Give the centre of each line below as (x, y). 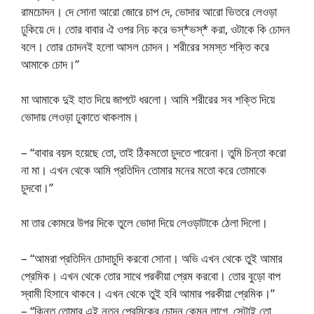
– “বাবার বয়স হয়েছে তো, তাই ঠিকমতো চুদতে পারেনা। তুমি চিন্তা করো (153, 152)
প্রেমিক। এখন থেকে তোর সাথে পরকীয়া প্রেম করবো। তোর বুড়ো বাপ (151, 275)
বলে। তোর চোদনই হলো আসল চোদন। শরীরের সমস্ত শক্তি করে (145, 46)
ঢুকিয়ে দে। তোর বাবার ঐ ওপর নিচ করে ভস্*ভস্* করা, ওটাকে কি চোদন (156, 29)
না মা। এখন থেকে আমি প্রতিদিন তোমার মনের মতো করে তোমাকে (144, 170)
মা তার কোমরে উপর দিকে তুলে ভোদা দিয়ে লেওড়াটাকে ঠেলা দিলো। (144, 223)
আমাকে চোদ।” (50, 64)
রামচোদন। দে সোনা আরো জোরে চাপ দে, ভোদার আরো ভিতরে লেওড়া (149, 11)
